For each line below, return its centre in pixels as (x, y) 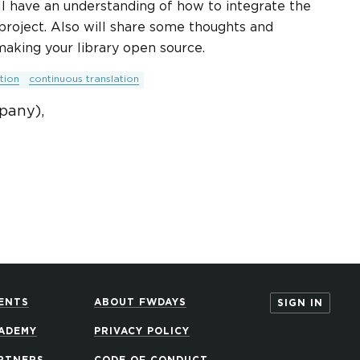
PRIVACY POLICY (141, 331)
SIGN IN (300, 303)
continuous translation (84, 79)
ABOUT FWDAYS (140, 303)
